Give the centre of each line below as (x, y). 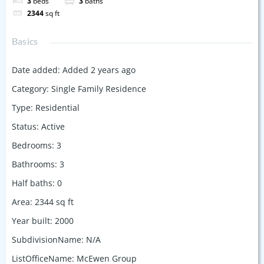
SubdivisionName (47, 239)
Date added (35, 70)
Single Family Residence (99, 88)
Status (24, 126)
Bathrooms (33, 164)
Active (53, 126)
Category (29, 88)
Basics (25, 41)
